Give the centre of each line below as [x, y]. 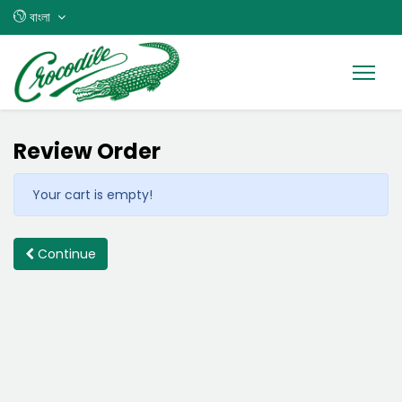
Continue [65, 254]
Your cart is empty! [92, 195]
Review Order [87, 152]
